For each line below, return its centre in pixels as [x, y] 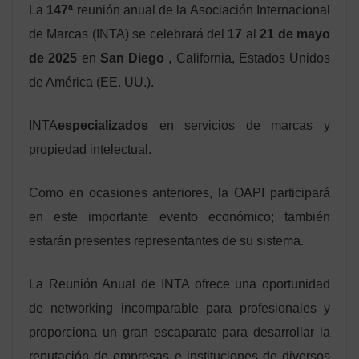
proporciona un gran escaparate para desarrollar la [179, 332]
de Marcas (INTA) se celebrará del [129, 34]
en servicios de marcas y [239, 125]
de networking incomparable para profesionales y [179, 308]
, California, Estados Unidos [247, 58]
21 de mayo [295, 34]
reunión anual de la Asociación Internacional [202, 10]
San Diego [132, 58]
